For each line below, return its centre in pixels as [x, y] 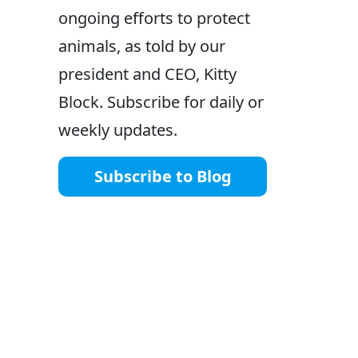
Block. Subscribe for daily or [161, 102]
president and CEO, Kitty [147, 74]
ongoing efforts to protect [154, 18]
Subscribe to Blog [163, 177]
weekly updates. [118, 130]
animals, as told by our [142, 46]
